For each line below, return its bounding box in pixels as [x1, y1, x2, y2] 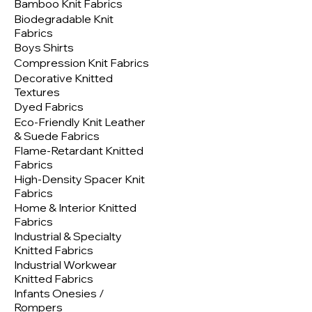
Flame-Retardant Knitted [14, 143, 143, 158]
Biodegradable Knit [14, 12, 114, 26]
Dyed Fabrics [14, 100, 84, 114]
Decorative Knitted [14, 71, 113, 86]
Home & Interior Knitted [14, 201, 136, 215]
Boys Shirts [14, 40, 74, 55]
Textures [14, 85, 60, 100]
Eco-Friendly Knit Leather [14, 115, 146, 130]
